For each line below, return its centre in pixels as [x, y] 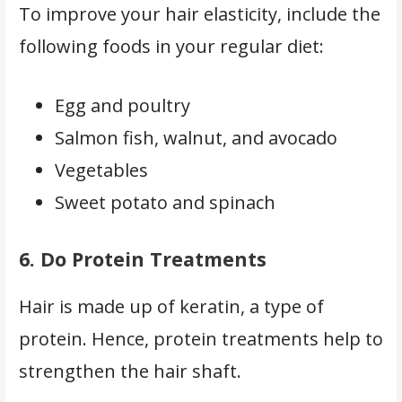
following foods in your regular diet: [173, 46]
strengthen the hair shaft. [132, 371]
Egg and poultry [124, 105]
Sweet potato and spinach [167, 202]
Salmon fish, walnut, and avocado [196, 137]
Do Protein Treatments [153, 258]
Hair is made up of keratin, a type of [171, 306]
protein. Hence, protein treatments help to [201, 338]
